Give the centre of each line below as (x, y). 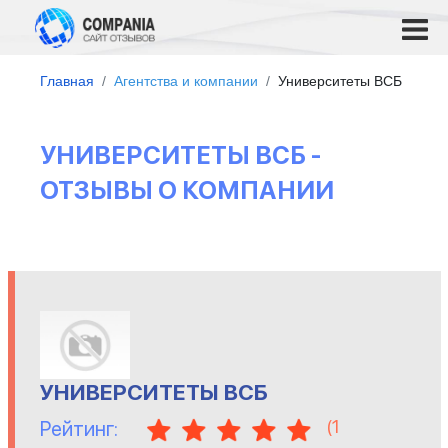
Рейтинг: (78, 428)
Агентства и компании (186, 81)
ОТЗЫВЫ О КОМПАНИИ (187, 190)
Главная (67, 81)
